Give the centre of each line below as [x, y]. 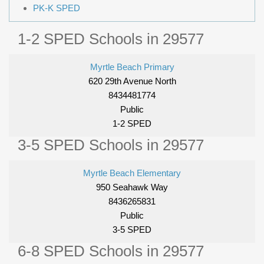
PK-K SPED [57, 8]
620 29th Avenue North [132, 81]
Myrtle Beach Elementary [132, 173]
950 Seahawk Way [132, 187]
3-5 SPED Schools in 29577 [111, 145]
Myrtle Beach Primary [132, 67]
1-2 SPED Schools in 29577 [111, 39]
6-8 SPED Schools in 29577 [111, 251]
